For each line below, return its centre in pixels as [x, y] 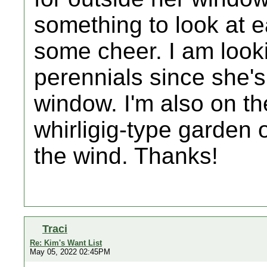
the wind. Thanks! [126, 156]
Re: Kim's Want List [66, 243]
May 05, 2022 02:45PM [70, 252]
